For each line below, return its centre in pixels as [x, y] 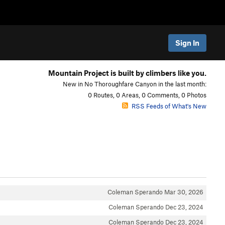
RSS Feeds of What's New [169, 106]
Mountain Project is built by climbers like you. [127, 73]
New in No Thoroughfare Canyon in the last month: [134, 84]
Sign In [187, 42]
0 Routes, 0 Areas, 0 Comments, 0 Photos [147, 95]
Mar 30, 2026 [184, 192]
